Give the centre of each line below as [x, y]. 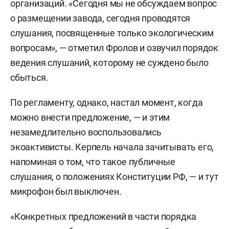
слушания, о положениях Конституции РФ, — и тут [114, 177]
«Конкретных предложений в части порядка [104, 216]
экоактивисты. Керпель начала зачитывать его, [112, 147]
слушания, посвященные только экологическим [112, 33]
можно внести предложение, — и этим [90, 117]
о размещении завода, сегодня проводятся [100, 18]
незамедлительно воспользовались [86, 132]
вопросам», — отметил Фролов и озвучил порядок [114, 48]
